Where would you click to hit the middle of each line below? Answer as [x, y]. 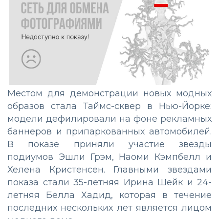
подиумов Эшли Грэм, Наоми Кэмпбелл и [109, 157]
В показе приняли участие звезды [109, 144]
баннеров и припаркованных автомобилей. [109, 132]
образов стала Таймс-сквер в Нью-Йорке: [109, 106]
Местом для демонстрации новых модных [109, 94]
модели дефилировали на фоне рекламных [109, 119]
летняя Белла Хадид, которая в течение [109, 195]
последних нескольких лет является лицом [109, 208]
